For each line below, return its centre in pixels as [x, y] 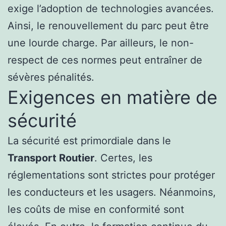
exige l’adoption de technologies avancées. [111, 9]
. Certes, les [123, 158]
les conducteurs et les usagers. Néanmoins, [112, 192]
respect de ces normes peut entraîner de [105, 60]
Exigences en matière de [112, 98]
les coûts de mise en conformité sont [96, 210]
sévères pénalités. [51, 77]
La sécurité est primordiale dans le [89, 141]
